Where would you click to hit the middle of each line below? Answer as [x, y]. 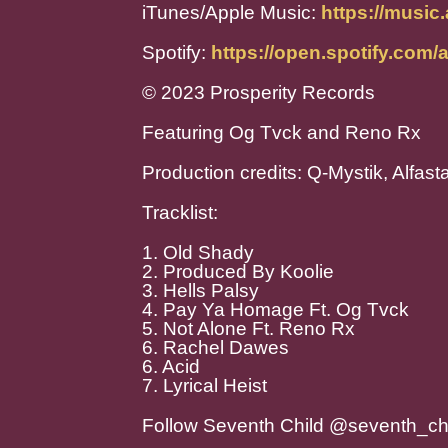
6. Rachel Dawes [215, 347]
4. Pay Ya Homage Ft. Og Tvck [275, 309]
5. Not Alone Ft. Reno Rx [248, 328]
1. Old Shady [198, 252]
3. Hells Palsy [200, 290]
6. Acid [171, 366]
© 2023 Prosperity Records [258, 92]
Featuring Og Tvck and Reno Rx [281, 132]
